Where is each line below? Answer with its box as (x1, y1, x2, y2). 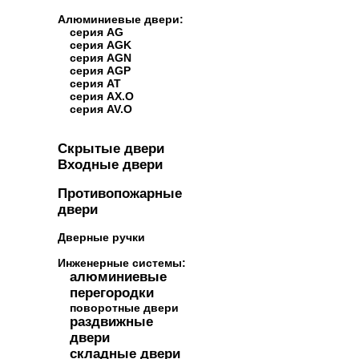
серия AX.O (70, 90, 134, 103)
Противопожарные (58, 186, 182, 201)
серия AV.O (70, 103, 132, 115)
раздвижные (70, 314, 153, 329)
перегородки (70, 285, 154, 301)
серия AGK (70, 38, 131, 51)
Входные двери (58, 157, 163, 172)
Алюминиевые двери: (58, 13, 184, 26)
